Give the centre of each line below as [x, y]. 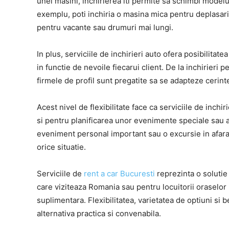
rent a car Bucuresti [119, 173]
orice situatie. [61, 147]
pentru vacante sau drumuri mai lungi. [105, 27]
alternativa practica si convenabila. [99, 213]
